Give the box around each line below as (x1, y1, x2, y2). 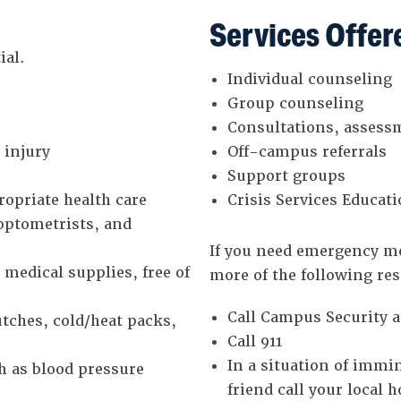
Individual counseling (226, 70, 392, 90)
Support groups (226, 166, 346, 186)
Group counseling (226, 94, 363, 114)
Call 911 (226, 332, 282, 352)
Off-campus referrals (226, 142, 387, 162)
